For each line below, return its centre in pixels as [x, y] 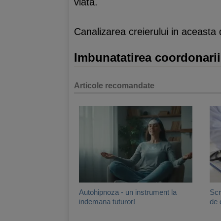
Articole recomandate [114, 85]
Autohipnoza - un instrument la [128, 192]
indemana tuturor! [107, 201]
